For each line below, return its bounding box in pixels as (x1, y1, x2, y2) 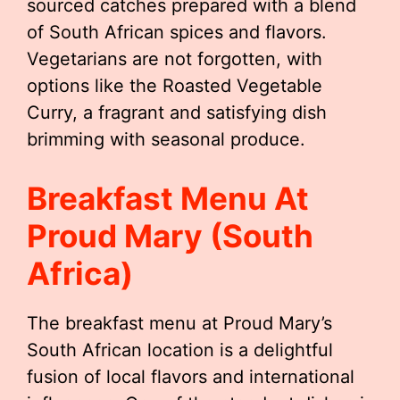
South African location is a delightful (27, 339, 333, 361)
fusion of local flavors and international (27, 366, 354, 387)
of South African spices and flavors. (27, 21, 327, 43)
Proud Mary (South (27, 217, 313, 254)
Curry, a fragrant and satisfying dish (27, 102, 327, 123)
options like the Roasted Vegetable (27, 75, 322, 96)
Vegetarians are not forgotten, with (27, 48, 322, 70)
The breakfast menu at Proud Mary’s (27, 312, 332, 334)
